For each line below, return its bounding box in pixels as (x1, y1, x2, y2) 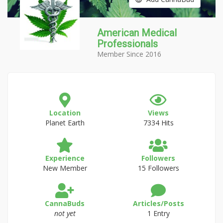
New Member (42, 163, 87, 173)
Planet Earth (45, 118, 85, 127)
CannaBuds (45, 199, 85, 208)
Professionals (97, 38, 158, 50)
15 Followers (137, 163, 179, 173)
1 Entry (147, 209, 170, 218)
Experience (45, 153, 85, 163)
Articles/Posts (132, 199, 184, 208)
